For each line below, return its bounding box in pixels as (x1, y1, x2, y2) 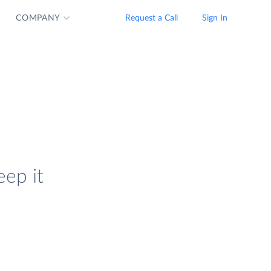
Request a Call (125, 14, 178, 22)
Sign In (202, 14, 227, 22)
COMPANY (16, 14, 61, 22)
